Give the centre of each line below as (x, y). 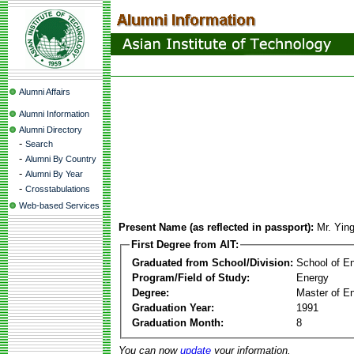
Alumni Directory (51, 130)
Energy (313, 277)
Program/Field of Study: (191, 277)
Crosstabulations (58, 189)
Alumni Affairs (45, 92)
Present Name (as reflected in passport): (216, 227)
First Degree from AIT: (185, 245)
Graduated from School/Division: (213, 262)
